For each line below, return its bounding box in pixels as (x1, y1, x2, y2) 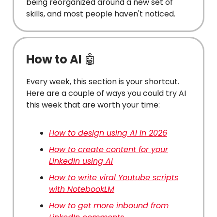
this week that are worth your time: (26, 99, 160, 110)
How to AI (26, 51, 84, 67)
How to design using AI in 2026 (49, 127, 167, 139)
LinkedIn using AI (49, 155, 113, 167)
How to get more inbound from (49, 200, 169, 211)
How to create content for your (49, 143, 168, 155)
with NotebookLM (49, 183, 114, 195)
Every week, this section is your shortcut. (26, 76, 179, 87)
